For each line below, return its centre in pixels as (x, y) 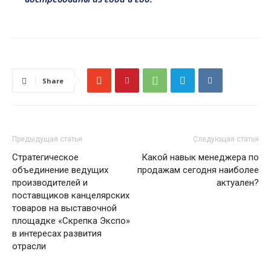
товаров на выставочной (64, 208)
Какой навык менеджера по (200, 158)
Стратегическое (45, 158)
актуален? (238, 183)
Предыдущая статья (47, 139)
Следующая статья (226, 139)
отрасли (29, 247)
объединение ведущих (60, 170)
